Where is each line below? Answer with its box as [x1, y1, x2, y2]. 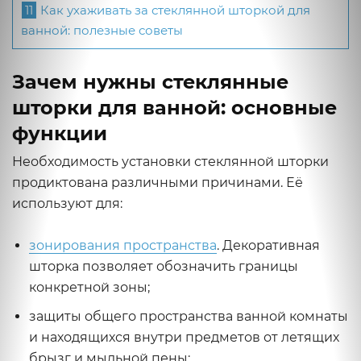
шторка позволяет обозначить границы [29, 259, 298, 274]
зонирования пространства [29, 238, 217, 253]
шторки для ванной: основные [12, 96, 337, 119]
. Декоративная [217, 238, 320, 253]
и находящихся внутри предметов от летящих [29, 330, 339, 345]
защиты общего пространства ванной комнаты [29, 309, 348, 324]
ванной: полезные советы [21, 23, 183, 39]
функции [12, 122, 107, 145]
